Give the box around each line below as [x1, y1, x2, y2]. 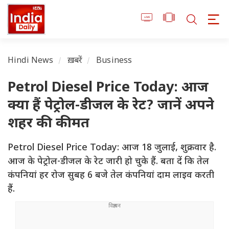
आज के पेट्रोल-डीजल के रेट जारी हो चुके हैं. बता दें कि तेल [8, 156, 209, 168]
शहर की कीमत [8, 115, 89, 133]
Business [96, 56, 132, 67]
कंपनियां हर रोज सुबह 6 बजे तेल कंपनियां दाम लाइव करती [8, 170, 214, 182]
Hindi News [8, 56, 54, 67]
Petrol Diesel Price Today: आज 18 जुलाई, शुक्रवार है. [8, 142, 216, 154]
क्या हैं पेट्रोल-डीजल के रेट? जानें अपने [8, 97, 214, 116]
